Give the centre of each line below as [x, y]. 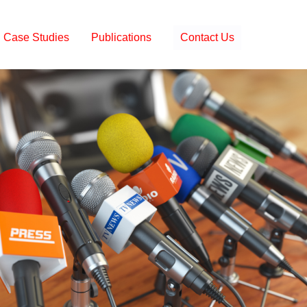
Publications [121, 37]
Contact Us [207, 37]
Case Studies [36, 37]
